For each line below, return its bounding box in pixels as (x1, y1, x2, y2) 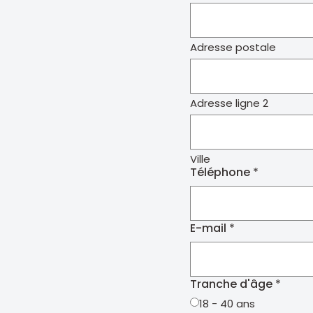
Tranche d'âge (190, 275, 272, 292)
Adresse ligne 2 (190, 95, 268, 110)
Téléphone (190, 163, 250, 180)
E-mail (190, 219, 226, 236)
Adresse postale (190, 39, 276, 54)
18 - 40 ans (199, 296, 255, 311)
